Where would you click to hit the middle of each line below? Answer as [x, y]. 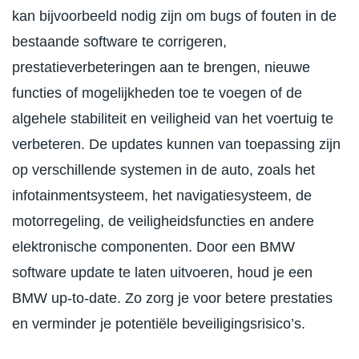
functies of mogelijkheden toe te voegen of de [157, 93]
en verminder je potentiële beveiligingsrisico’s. [159, 324]
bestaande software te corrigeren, [119, 42]
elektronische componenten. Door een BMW [153, 247]
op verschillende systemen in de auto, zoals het [163, 170]
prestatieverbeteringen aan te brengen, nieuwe [161, 68]
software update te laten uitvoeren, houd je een [162, 273]
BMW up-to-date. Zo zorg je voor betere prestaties [172, 298]
